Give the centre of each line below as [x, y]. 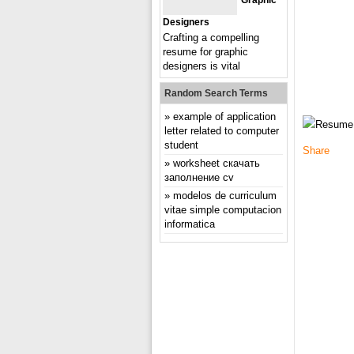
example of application [224, 117]
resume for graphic [205, 52]
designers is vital [201, 66]
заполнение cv [199, 177]
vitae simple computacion [223, 210]
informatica [190, 224]
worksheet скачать [217, 163]
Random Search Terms [216, 93]
